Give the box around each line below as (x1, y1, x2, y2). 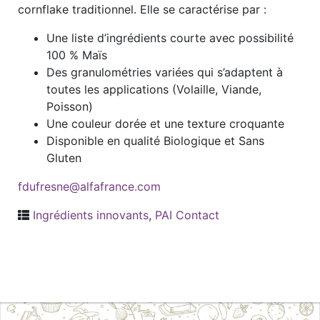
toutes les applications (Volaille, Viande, (46, 82, 261, 96)
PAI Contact (155, 208, 219, 222)
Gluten (46, 151, 81, 165)
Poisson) (46, 99, 93, 114)
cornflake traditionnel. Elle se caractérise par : (18, 2, 266, 16)
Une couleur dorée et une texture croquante (46, 116, 284, 131)
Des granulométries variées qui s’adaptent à (46, 65, 283, 79)
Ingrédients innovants (33, 208, 149, 222)
